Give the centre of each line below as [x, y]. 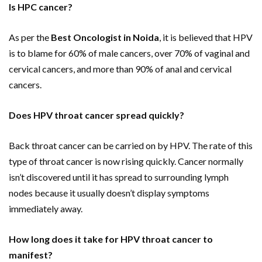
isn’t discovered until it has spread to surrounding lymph [119, 177]
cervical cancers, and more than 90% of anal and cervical [120, 69]
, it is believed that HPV [206, 37]
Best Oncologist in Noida [105, 37]
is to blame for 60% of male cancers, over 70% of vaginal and [129, 53]
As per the [30, 37]
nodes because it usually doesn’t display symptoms [109, 193]
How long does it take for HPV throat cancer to [111, 239]
